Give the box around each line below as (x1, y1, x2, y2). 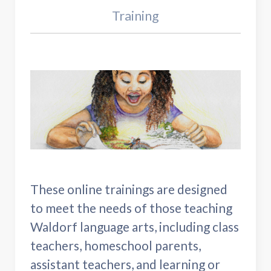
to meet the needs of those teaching (30, 200, 232, 215)
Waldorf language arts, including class (30, 218, 239, 234)
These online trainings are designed (30, 181, 227, 197)
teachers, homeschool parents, (30, 237, 201, 253)
